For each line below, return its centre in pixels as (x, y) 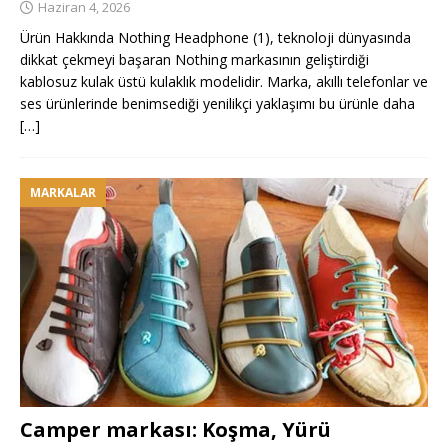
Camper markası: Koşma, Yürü (175, 430)
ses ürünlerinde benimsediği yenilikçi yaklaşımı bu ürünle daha (217, 103)
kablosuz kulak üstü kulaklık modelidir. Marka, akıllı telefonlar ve (224, 81)
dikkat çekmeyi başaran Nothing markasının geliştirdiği (194, 59)
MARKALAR (63, 192)
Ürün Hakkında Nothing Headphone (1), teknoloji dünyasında (215, 37)
